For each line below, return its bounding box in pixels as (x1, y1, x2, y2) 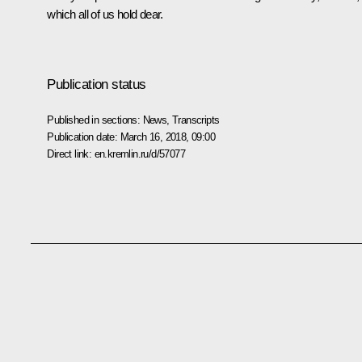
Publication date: (47, 130, 120, 143)
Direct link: (47, 147, 95, 160)
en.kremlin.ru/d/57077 (94, 147, 185, 160)
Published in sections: (47, 113, 143, 126)
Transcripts (172, 113, 220, 126)
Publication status (47, 76, 146, 92)
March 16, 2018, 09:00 (120, 130, 215, 143)
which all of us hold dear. (47, 6, 163, 21)
